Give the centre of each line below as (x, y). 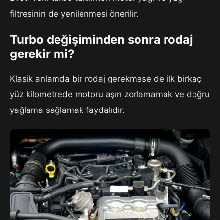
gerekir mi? (42, 54)
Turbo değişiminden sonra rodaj (101, 40)
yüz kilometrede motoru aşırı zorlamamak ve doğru (110, 95)
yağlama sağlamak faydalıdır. (67, 110)
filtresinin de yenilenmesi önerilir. (74, 14)
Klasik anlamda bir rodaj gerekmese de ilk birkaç (106, 79)
